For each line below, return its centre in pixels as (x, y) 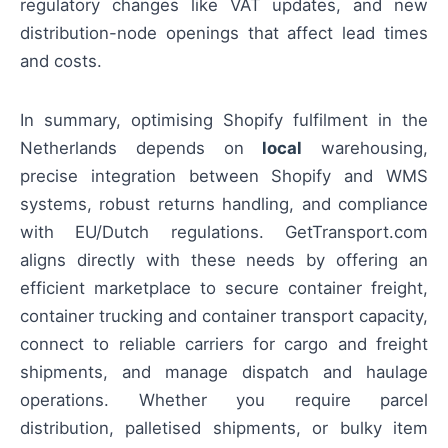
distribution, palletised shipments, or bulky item (224, 427)
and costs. (61, 61)
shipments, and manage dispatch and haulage (224, 371)
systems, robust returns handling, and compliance (224, 203)
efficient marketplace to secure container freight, (224, 287)
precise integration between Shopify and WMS (224, 175)
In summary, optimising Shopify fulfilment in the (224, 119)
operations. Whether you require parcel (224, 399)
